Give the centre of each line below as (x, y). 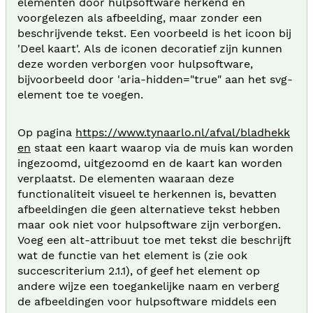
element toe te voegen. (80, 94)
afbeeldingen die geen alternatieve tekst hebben (149, 209)
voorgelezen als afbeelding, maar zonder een (140, 17)
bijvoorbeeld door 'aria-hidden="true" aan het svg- (155, 79)
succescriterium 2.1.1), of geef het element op (139, 270)
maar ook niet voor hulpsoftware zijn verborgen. (149, 224)
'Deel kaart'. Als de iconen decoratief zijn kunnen (150, 48)
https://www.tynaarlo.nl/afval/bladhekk (183, 132)
